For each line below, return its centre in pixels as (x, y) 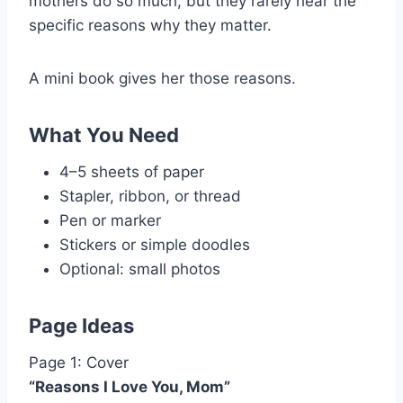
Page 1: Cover (79, 362)
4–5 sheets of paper (132, 171)
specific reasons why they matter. (150, 25)
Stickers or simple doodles (155, 244)
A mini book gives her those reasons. (162, 78)
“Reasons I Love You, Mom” (130, 386)
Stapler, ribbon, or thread (150, 196)
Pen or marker (110, 220)
